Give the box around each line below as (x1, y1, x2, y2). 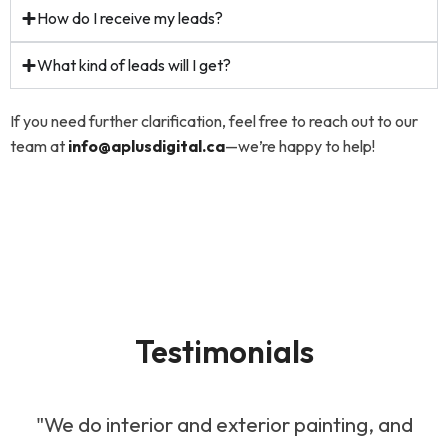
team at (10, 135, 68, 156)
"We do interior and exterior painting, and (35, 410, 413, 437)
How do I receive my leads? (37, 7, 223, 28)
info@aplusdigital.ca (68, 135, 225, 156)
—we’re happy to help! (225, 135, 375, 156)
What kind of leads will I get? (37, 54, 231, 75)
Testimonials (134, 331, 314, 371)
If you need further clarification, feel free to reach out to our (10, 110, 418, 131)
